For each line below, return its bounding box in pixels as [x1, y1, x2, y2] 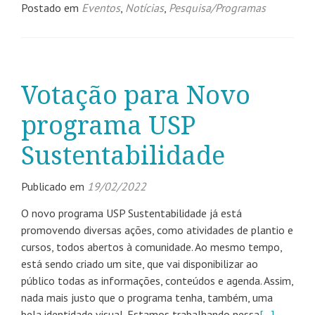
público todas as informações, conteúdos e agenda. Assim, [21, 274, 293, 288]
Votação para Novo [21, 80, 250, 110]
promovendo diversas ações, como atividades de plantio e [21, 223, 293, 237]
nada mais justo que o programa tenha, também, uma [21, 290, 273, 304]
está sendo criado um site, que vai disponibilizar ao [21, 257, 258, 271]
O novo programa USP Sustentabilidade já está [21, 206, 242, 220]
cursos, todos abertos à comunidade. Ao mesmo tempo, [21, 240, 282, 254]
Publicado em [21, 179, 87, 193]
